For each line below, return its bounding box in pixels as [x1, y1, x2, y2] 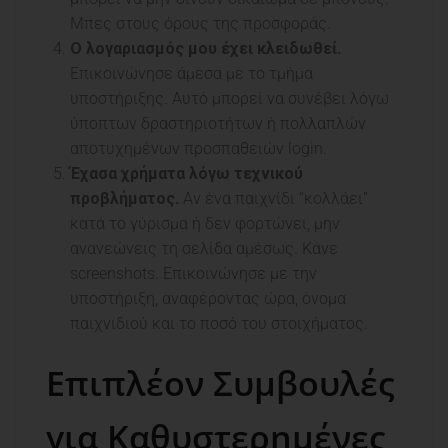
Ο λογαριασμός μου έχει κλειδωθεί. [70, 39, 341, 59]
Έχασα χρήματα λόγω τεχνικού [70, 164, 303, 184]
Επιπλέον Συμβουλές [46, 360, 395, 407]
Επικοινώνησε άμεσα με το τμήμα [70, 64, 313, 84]
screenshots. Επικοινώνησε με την [70, 264, 317, 284]
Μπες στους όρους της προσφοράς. [70, 14, 331, 34]
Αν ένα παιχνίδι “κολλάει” [179, 189, 368, 209]
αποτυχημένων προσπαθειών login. [70, 139, 327, 159]
